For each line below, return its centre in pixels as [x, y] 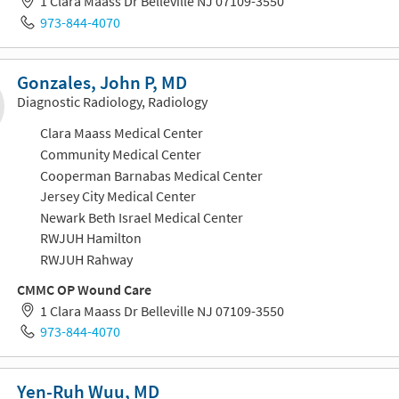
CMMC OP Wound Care [84, 290]
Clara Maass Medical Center [121, 133]
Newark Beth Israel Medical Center [141, 217]
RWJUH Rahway [86, 260]
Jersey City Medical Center [118, 196]
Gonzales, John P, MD [102, 82]
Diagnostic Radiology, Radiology [112, 101]
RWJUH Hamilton [90, 238]
